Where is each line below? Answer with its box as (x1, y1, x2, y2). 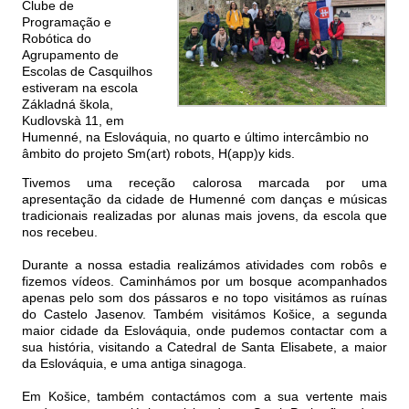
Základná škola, (22, 97, 113, 112)
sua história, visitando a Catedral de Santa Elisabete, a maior (22, 340, 387, 355)
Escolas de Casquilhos (22, 64, 152, 79)
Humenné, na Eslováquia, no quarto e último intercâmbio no (22, 130, 369, 145)
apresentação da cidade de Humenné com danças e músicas (22, 192, 387, 207)
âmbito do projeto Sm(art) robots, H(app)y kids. (22, 146, 295, 162)
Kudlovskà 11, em (22, 113, 124, 129)
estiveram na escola (22, 80, 138, 96)
